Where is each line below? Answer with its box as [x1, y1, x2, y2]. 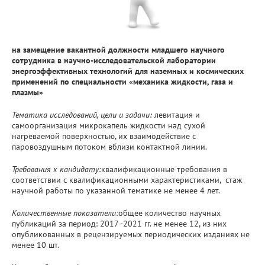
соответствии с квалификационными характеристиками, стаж [12, 174, 242, 185]
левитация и [154, 109, 200, 120]
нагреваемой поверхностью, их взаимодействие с [12, 130, 196, 141]
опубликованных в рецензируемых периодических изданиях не [12, 228, 250, 240]
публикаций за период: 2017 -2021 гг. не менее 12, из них [12, 218, 227, 229]
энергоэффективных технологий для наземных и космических [12, 65, 244, 76]
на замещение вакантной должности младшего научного [12, 44, 225, 55]
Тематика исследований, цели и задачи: [12, 109, 154, 120]
